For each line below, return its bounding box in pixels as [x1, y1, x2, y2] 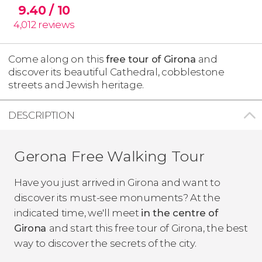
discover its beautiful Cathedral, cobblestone [8, 65, 225, 78]
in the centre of [141, 206, 218, 219]
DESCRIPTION [8, 109, 75, 121]
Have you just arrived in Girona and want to [14, 176, 220, 188]
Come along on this [8, 53, 106, 65]
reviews [38, 18, 75, 30]
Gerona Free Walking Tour [14, 147, 205, 165]
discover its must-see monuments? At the [14, 191, 220, 204]
